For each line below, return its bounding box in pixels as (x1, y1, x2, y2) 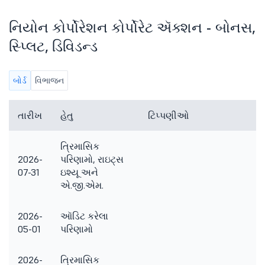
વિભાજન (35, 75, 64, 86)
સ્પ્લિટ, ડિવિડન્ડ (9, 37, 98, 56)
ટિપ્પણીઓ (148, 109, 189, 121)
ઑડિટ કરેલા (60, 210, 108, 222)
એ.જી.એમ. (60, 179, 104, 191)
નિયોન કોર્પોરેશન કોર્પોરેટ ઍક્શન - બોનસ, (9, 18, 256, 37)
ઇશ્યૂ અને (60, 166, 98, 178)
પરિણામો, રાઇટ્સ (60, 153, 124, 165)
